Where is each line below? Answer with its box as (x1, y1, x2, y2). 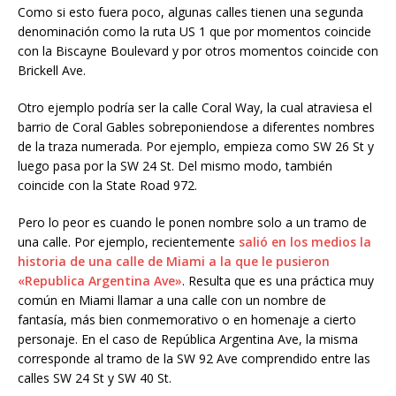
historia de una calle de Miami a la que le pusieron (18, 253, 330, 270)
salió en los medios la (239, 233, 371, 250)
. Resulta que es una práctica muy (182, 272, 374, 289)
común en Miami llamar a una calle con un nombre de (18, 292, 326, 308)
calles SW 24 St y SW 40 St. (18, 369, 171, 386)
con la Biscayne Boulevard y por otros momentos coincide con (18, 42, 378, 59)
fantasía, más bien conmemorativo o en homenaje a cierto (18, 311, 356, 328)
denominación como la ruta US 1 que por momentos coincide (18, 23, 371, 40)
